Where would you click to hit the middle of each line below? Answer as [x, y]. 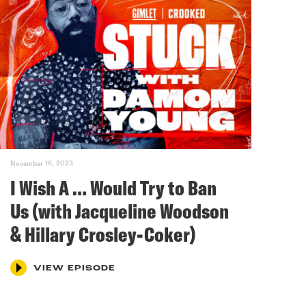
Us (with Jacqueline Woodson [119, 211]
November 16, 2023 [41, 163]
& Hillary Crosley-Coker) [103, 234]
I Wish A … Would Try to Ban [113, 187]
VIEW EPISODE [74, 268]
